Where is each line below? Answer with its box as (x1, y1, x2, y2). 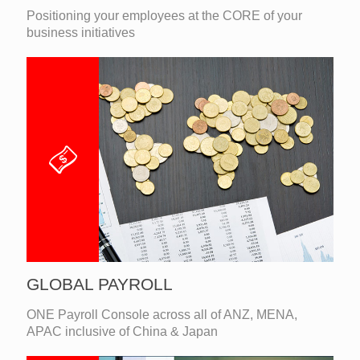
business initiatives (27, 26, 135, 40)
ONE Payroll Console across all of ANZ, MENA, (27, 307, 297, 321)
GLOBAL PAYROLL (27, 274, 173, 293)
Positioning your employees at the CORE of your (27, 9, 302, 23)
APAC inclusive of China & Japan (27, 324, 218, 338)
